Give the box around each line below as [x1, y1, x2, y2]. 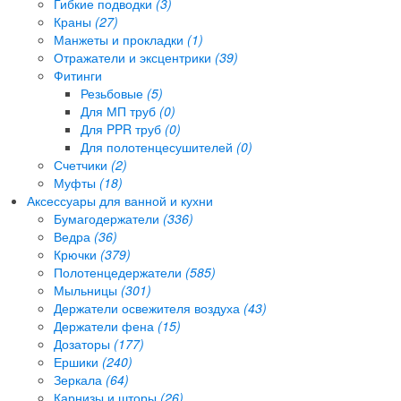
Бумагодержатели [54, 209, 163, 227]
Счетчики [54, 155, 111, 174]
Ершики [54, 352, 102, 371]
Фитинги [54, 65, 102, 84]
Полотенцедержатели [54, 262, 185, 281]
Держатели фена [54, 316, 158, 335]
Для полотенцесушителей [81, 137, 236, 156]
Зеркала [54, 370, 106, 388]
